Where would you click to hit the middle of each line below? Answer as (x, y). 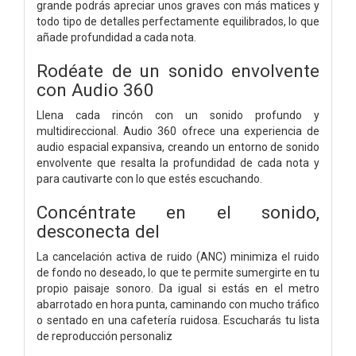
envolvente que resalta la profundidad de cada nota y (178, 163)
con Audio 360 (95, 89)
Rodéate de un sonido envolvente (178, 70)
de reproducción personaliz (104, 336)
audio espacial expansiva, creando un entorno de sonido (178, 147)
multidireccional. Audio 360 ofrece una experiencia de (178, 131)
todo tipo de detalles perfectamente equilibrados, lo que (178, 21)
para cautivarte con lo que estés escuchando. (149, 178)
